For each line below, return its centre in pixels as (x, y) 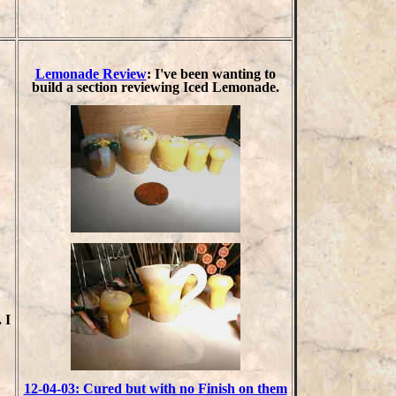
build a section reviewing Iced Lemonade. (155, 87)
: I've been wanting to (211, 74)
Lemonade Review (91, 74)
